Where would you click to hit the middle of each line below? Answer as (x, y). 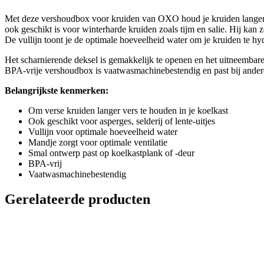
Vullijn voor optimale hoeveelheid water (103, 131)
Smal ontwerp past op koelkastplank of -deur (111, 153)
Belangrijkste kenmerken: (57, 90)
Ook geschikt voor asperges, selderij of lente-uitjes (122, 121)
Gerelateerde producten (77, 199)
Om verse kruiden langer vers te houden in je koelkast (128, 110)
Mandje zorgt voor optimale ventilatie (98, 142)
